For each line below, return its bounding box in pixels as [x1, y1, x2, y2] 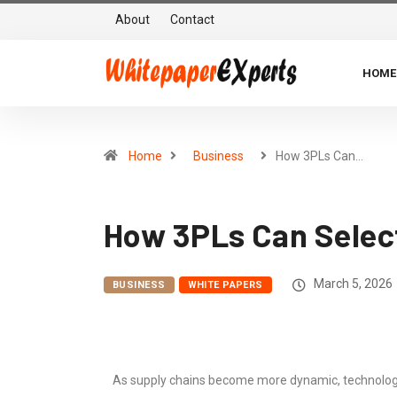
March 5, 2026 [310, 276, 393, 291]
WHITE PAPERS [187, 279, 263, 291]
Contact [170, 12, 214, 27]
